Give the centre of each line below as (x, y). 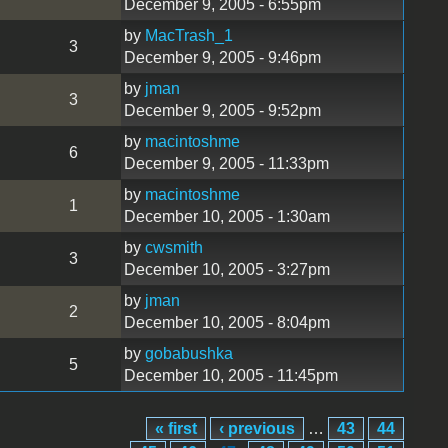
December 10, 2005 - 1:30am (226, 216)
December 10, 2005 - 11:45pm (230, 375)
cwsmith (173, 247)
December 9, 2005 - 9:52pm (222, 110)
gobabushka (188, 353)
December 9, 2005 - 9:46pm (222, 57)
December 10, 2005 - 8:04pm (226, 322)
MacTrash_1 (188, 35)
